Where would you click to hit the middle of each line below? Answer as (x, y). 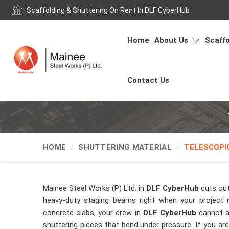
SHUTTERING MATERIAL (125, 147)
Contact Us (148, 80)
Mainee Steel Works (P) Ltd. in (95, 188)
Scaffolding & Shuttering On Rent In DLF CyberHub (108, 10)
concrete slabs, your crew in (93, 213)
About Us (172, 40)
